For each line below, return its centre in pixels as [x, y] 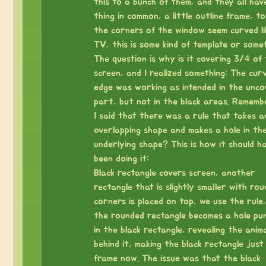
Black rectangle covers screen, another [174, 172]
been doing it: [121, 158]
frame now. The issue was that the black [177, 258]
